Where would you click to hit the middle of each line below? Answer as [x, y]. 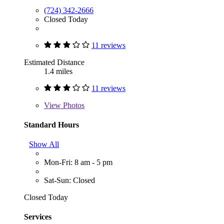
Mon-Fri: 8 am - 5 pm [78, 162]
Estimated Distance [54, 62]
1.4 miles [58, 71]
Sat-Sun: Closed [69, 180]
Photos [73, 105]
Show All [44, 144]
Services [38, 217]
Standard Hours [51, 124]
